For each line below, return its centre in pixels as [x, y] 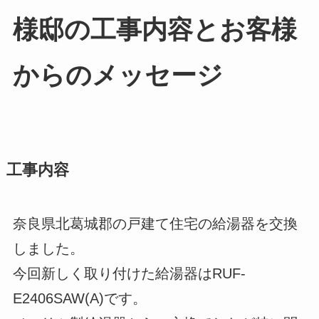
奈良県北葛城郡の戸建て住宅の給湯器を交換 [155, 224]
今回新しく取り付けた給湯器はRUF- [129, 274]
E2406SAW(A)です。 [79, 299]
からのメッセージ [117, 76]
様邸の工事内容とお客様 [155, 30]
